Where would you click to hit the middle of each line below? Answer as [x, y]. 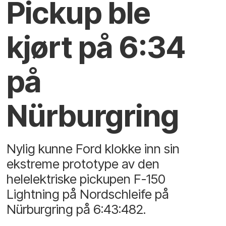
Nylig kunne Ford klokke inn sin [93, 148]
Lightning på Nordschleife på [88, 194]
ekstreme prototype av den [83, 163]
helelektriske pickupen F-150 [86, 179]
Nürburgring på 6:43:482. [76, 209]
